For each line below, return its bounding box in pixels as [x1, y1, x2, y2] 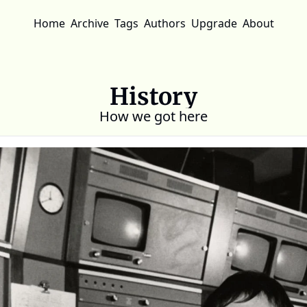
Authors [143, 16, 186, 31]
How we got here [99, 107, 208, 125]
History [110, 82, 197, 111]
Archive [70, 16, 109, 31]
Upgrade [191, 16, 237, 31]
